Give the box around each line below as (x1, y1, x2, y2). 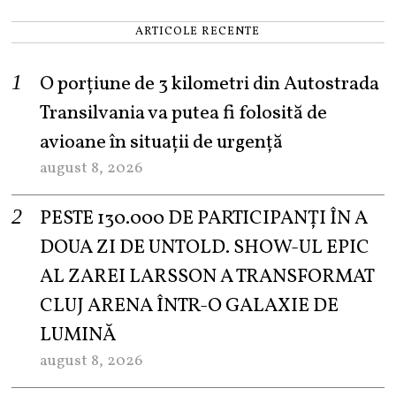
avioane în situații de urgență (40, 128, 284, 156)
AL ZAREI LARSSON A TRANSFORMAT (40, 263, 375, 291)
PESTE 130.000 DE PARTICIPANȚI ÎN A (40, 204, 369, 232)
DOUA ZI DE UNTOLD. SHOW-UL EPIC (40, 233, 370, 262)
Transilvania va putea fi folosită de (40, 99, 328, 127)
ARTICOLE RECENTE (135, 23, 261, 40)
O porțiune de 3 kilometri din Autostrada (40, 70, 380, 98)
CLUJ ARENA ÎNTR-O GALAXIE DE (40, 292, 339, 320)
